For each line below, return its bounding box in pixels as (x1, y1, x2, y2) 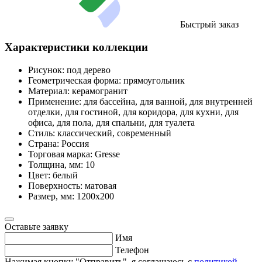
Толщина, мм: (28, 159, 83, 170)
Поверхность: (28, 180, 82, 191)
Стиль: (28, 127, 55, 138)
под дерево (67, 64, 111, 75)
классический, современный (57, 127, 171, 138)
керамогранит (72, 85, 127, 96)
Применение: (28, 96, 81, 106)
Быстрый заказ (180, 19, 239, 30)
